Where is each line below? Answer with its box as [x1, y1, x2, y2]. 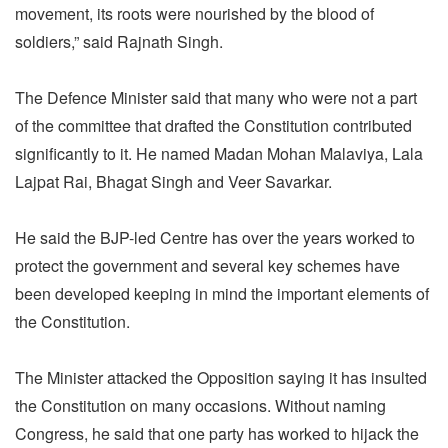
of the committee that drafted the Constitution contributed [15, 113, 412, 137]
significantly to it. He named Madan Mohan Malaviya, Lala [15, 141, 423, 165]
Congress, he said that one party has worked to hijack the [15, 421, 419, 445]
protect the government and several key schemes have [15, 253, 400, 277]
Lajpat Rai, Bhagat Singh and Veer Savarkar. [15, 169, 332, 193]
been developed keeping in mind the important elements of [15, 281, 429, 305]
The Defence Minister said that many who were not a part [15, 85, 417, 109]
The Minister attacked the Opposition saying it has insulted [15, 365, 427, 389]
